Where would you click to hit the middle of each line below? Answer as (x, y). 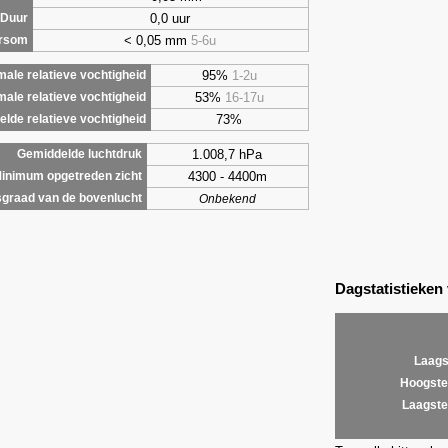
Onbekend (227, 198)
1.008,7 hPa (227, 154)
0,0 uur (170, 18)
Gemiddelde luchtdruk (79, 153)
